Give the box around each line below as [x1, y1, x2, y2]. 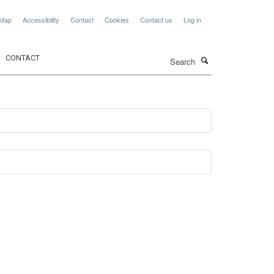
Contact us [140, 15, 172, 24]
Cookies [105, 15, 129, 24]
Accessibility [23, 15, 59, 24]
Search [109, 50, 136, 61]
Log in [183, 15, 201, 24]
